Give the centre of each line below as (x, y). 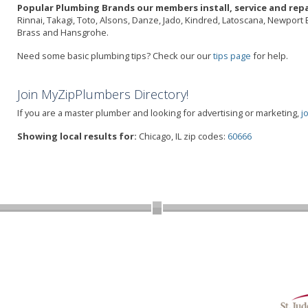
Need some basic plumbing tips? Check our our (115, 55)
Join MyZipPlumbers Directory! (103, 94)
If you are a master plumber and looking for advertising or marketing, (159, 112)
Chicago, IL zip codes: (182, 136)
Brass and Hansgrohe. (63, 32)
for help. (269, 55)
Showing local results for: (77, 136)
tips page (232, 55)
